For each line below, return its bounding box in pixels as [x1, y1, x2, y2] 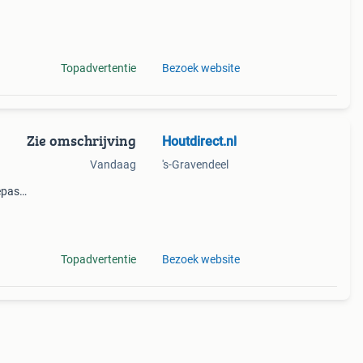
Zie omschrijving [26, 130, 136, 152]
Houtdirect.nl [161, 134, 237, 149]
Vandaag [89, 158, 136, 171]
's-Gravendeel [161, 158, 228, 171]
